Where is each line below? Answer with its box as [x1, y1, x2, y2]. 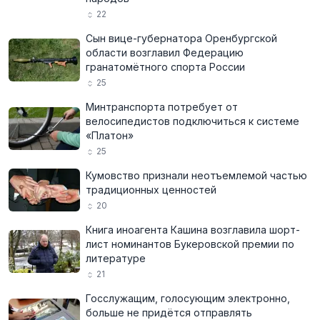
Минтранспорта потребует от [86, 101, 238, 113]
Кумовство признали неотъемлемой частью [86, 169, 307, 181]
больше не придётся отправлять [86, 306, 252, 319]
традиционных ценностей [86, 184, 216, 196]
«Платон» [86, 129, 134, 141]
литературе [86, 252, 146, 264]
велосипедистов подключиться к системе [86, 115, 299, 127]
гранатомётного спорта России [86, 61, 245, 73]
